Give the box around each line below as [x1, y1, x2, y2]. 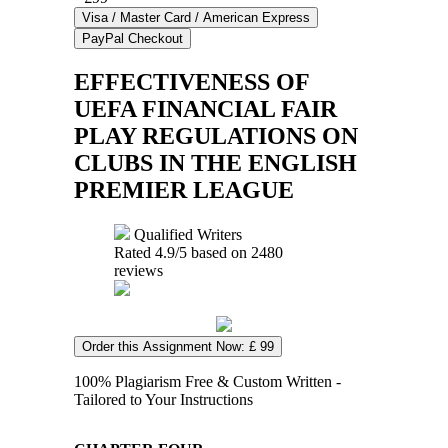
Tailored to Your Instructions [74, 390, 253, 408]
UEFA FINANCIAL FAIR [74, 95, 337, 122]
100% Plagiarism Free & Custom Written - [74, 372, 341, 390]
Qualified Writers [130, 225, 242, 243]
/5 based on [175, 243, 251, 261]
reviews [114, 261, 163, 279]
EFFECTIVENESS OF [74, 68, 309, 95]
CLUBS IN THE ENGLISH [74, 149, 357, 176]
